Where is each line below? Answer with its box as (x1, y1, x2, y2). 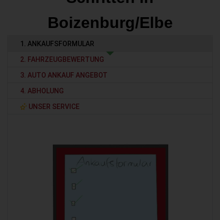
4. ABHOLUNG (20, 86, 64, 95)
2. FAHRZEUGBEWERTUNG (20, 55, 104, 63)
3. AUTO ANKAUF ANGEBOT (20, 71, 108, 79)
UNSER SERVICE (27, 102, 80, 110)
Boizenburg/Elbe (47, 13, 173, 31)
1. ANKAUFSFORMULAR (20, 39, 94, 48)
